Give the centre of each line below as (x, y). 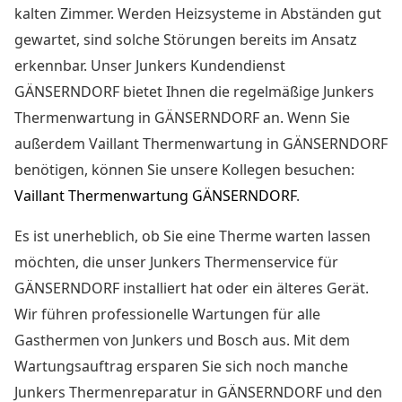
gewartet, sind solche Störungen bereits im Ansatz (186, 40)
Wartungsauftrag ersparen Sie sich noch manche (181, 367)
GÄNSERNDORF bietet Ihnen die (124, 92)
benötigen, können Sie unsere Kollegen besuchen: (184, 170)
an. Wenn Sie (305, 118)
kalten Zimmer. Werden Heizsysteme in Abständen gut (198, 14)
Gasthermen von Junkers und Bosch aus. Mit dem (182, 341)
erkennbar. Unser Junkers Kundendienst (150, 66)
